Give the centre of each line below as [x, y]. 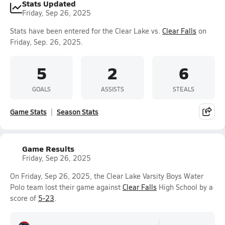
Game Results [48, 148]
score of [24, 198]
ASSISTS [112, 89]
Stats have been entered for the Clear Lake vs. [86, 31]
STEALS [183, 89]
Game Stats [28, 111]
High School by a [185, 187]
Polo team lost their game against [66, 187]
